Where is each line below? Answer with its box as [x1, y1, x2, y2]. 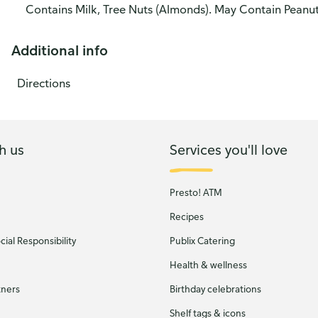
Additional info [11, 41, 108, 59]
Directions [17, 76, 70, 90]
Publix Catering [170, 234, 235, 247]
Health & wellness [170, 258, 247, 271]
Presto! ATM [170, 186, 222, 199]
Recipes [170, 210, 204, 223]
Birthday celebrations [170, 283, 261, 295]
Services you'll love [170, 140, 287, 158]
